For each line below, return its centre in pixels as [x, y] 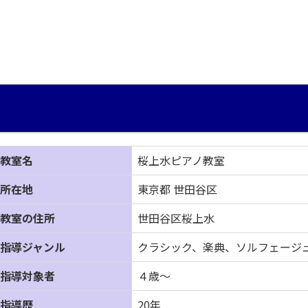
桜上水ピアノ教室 [181, 160]
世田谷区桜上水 [176, 218]
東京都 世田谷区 [177, 189]
